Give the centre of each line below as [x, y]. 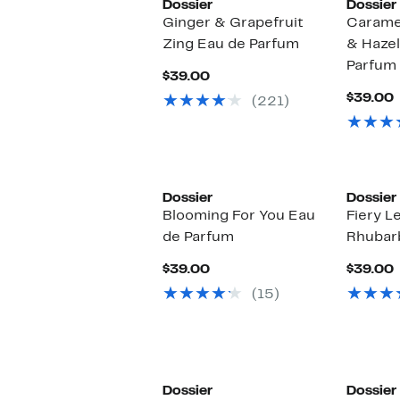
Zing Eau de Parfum [231, 45]
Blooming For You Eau [239, 217]
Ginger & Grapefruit [233, 24]
